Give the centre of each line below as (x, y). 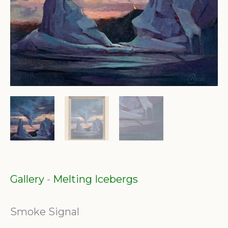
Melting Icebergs (95, 179)
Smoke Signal (45, 212)
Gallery (27, 179)
